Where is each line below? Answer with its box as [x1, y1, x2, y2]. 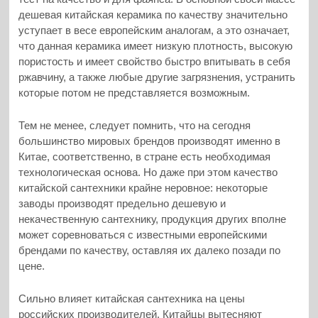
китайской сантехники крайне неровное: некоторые [18, 182, 268, 194]
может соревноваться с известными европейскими [18, 229, 268, 241]
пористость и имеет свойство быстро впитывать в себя [18, 55, 291, 67]
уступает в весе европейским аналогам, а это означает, [18, 23, 290, 36]
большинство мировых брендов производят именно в [18, 135, 281, 148]
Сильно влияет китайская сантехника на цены [18, 292, 246, 305]
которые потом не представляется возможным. [18, 86, 251, 99]
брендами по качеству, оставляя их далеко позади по [18, 244, 281, 257]
